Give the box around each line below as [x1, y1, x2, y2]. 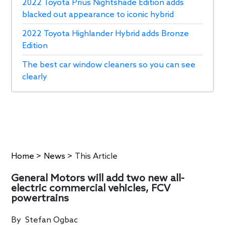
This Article [75, 151, 118, 161]
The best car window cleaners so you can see [22, 60, 196, 70]
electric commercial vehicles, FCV [11, 182, 171, 195]
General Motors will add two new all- [11, 172, 185, 185]
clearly [22, 72, 48, 82]
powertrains [11, 192, 69, 205]
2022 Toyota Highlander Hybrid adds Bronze [22, 29, 189, 39]
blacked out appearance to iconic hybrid [22, 10, 174, 20]
